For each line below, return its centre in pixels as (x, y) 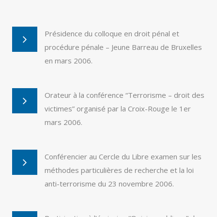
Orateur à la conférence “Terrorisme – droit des (124, 95)
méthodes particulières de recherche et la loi (119, 170)
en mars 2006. (69, 61)
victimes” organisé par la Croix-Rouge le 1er (118, 108)
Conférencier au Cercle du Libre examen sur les (123, 156)
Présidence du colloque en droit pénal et (112, 33)
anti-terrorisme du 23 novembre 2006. (109, 184)
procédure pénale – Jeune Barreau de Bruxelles (123, 47)
